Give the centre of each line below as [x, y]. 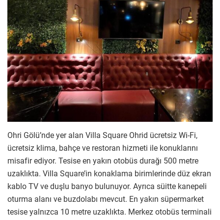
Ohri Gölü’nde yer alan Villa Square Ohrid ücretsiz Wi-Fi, [102, 135]
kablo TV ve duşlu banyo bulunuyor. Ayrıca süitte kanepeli [107, 186]
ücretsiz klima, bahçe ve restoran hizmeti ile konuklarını [103, 148]
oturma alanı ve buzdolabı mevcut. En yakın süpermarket [106, 199]
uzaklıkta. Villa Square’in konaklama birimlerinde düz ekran [109, 173]
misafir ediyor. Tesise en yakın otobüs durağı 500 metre [103, 161]
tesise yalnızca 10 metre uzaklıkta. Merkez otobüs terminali [110, 212]
